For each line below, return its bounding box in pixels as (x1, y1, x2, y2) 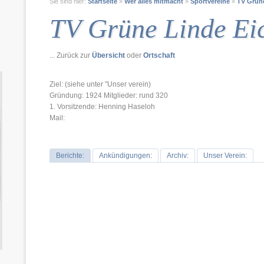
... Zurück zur (49, 51, 92, 60)
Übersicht (92, 51, 125, 60)
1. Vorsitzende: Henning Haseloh (49, 103, 155, 111)
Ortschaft (143, 51, 175, 60)
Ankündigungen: (99, 151, 152, 160)
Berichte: (56, 151, 84, 160)
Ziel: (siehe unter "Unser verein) (49, 80, 151, 88)
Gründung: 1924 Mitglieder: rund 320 (49, 91, 168, 100)
